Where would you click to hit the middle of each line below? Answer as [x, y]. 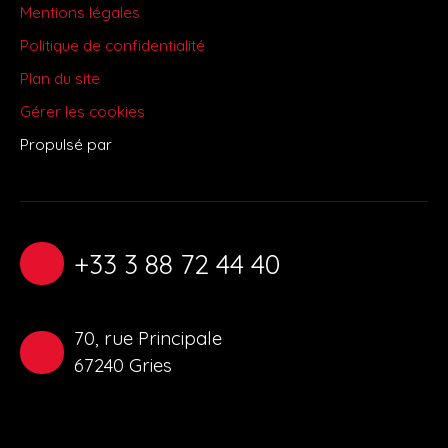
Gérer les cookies [82, 110]
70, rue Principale [147, 338]
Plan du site [60, 77]
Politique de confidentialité [112, 44]
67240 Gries [122, 365]
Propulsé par [66, 143]
